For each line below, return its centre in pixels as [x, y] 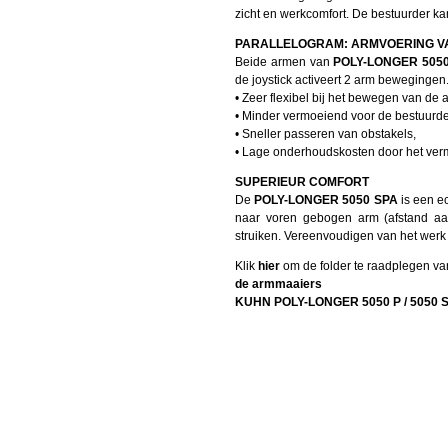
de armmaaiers [278, 284]
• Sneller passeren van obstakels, [325, 134]
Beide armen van [284, 62]
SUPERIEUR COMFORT [302, 182]
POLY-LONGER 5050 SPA [326, 200]
